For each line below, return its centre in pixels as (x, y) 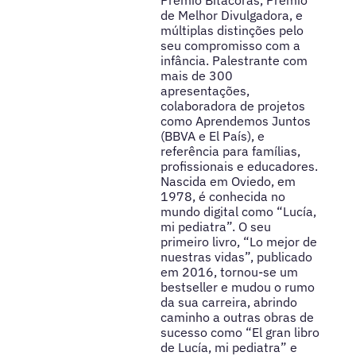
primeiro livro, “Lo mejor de (238, 242)
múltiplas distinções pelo (232, 31)
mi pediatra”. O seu (215, 227)
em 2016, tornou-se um (229, 272)
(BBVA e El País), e (212, 136)
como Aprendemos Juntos (235, 121)
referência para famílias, (230, 151)
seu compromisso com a (230, 46)
